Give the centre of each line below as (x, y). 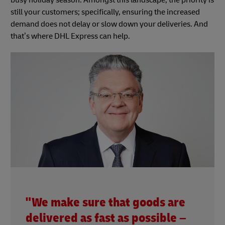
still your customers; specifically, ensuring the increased (105, 12)
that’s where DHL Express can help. (70, 36)
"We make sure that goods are (105, 202)
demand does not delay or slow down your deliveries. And (109, 24)
